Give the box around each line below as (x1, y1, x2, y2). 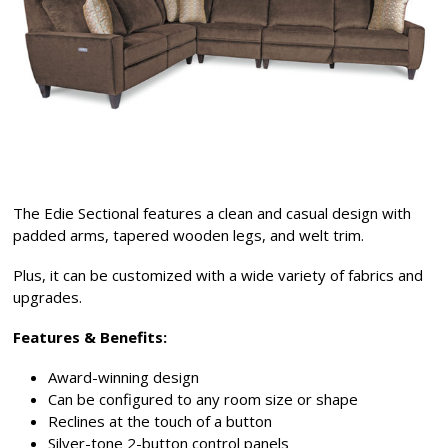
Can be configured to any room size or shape (48, 389, 359, 410)
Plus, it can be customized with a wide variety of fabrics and (13, 265, 424, 286)
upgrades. (13, 287, 83, 308)
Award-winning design (48, 367, 200, 388)
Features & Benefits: (13, 327, 168, 348)
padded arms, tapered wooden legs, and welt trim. (13, 225, 365, 246)
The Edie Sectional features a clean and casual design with (13, 203, 412, 224)
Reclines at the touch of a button (48, 411, 273, 432)
